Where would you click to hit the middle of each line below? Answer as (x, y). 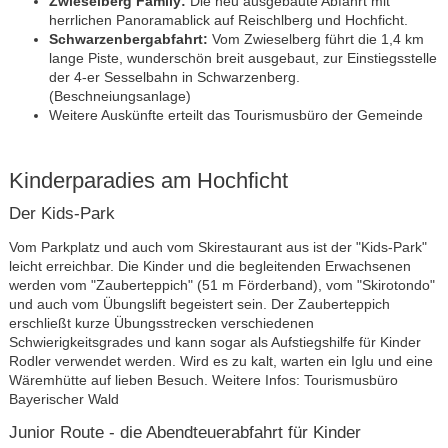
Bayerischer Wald (63, 398)
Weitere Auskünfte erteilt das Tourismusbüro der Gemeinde (235, 114)
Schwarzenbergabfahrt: (128, 38)
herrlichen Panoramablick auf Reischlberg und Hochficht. (228, 19)
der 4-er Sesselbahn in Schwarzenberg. (174, 76)
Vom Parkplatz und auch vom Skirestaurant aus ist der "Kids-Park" (217, 246)
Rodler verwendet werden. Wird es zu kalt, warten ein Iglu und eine (220, 360)
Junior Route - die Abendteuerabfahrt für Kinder (184, 432)
